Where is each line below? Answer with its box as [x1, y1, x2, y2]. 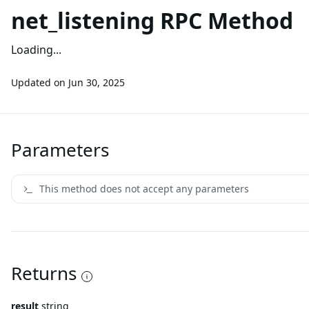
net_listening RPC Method [11, 6, 293, 35]
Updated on [11, 76, 66, 89]
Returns [11, 261, 77, 286]
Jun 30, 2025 [68, 76, 125, 89]
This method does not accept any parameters [39, 182, 249, 195]
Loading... [11, 42, 61, 57]
